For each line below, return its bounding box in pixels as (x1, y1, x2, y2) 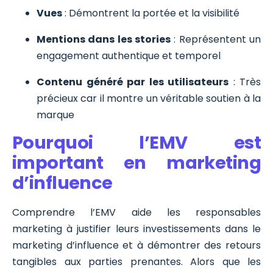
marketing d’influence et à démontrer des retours (12, 238, 261, 253)
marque (37, 107, 74, 122)
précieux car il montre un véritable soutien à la (37, 91, 261, 105)
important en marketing (12, 150, 261, 175)
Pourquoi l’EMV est (12, 130, 261, 155)
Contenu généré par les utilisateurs (37, 74, 229, 89)
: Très (229, 74, 261, 89)
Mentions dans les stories (37, 32, 171, 46)
